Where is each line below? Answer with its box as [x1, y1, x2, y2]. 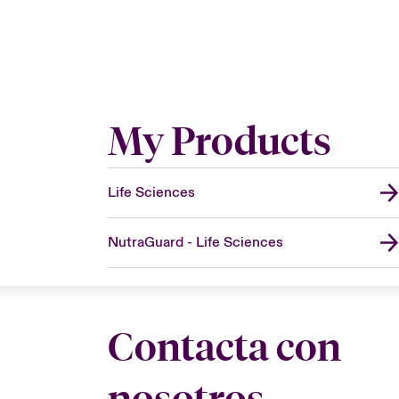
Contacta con [107, 322, 341, 370]
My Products [107, 117, 331, 165]
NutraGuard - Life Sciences [107, 232, 283, 251]
